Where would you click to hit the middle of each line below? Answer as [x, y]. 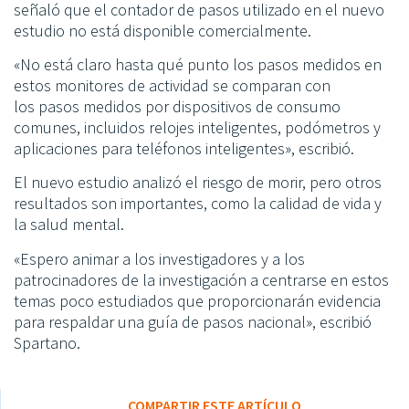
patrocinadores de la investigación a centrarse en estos [201, 279]
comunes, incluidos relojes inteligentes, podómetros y [197, 127]
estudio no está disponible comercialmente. [163, 30]
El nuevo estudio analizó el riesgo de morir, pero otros [198, 183]
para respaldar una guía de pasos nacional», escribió [193, 321]
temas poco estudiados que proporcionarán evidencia [197, 300]
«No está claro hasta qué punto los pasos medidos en [198, 64]
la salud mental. [71, 225]
